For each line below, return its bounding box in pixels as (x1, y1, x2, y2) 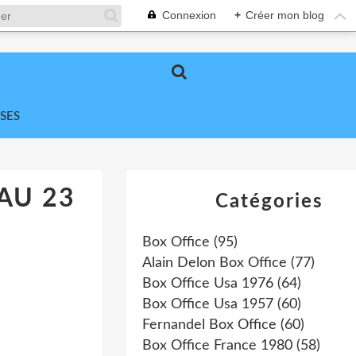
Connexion (162, 9, 216, 21)
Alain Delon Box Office (142, 256, 287, 270)
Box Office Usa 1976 (142, 277, 273, 291)
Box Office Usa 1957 (142, 297, 273, 311)
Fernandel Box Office (142, 318, 277, 332)
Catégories (215, 192, 323, 211)
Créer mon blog (246, 9, 324, 21)
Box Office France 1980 (142, 339, 292, 353)
